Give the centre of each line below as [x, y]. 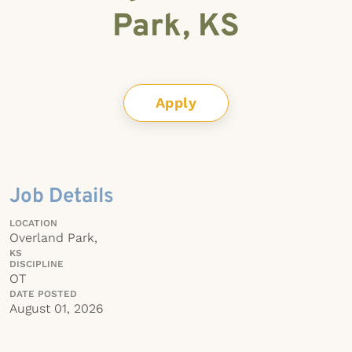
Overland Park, [53, 238]
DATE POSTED [43, 294]
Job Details [62, 197]
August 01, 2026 [56, 308]
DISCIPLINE [37, 264]
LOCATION [33, 223]
